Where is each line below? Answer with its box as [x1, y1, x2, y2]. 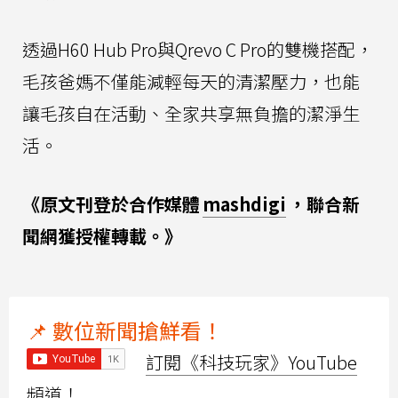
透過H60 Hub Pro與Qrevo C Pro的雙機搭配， [22, 36, 373, 63]
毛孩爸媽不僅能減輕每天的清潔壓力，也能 [22, 68, 360, 95]
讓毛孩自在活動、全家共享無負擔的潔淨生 [22, 100, 360, 127]
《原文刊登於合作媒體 [22, 191, 200, 218]
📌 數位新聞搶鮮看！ [27, 314, 223, 346]
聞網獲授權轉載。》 [22, 223, 182, 250]
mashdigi [203, 191, 286, 218]
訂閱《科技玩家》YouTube [146, 349, 357, 376]
